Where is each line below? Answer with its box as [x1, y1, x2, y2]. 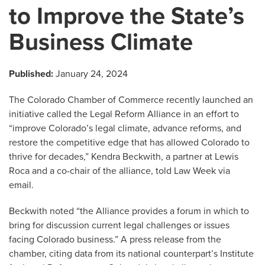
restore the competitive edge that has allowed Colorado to [9, 137, 250, 148]
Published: [9, 68, 53, 80]
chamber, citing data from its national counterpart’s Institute [9, 248, 254, 260]
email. [9, 179, 34, 191]
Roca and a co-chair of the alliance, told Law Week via [9, 165, 230, 177]
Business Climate [9, 28, 193, 56]
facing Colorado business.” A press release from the [9, 234, 221, 245]
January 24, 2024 [53, 68, 128, 80]
